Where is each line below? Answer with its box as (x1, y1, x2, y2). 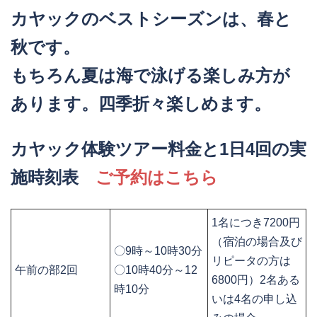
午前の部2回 (15, 264, 78, 277)
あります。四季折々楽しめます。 (11, 94, 271, 114)
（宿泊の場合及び (212, 236, 302, 248)
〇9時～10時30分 (114, 245, 202, 258)
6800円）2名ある (212, 274, 300, 287)
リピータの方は (212, 255, 291, 267)
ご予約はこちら (96, 168, 218, 188)
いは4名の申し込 (212, 293, 297, 306)
